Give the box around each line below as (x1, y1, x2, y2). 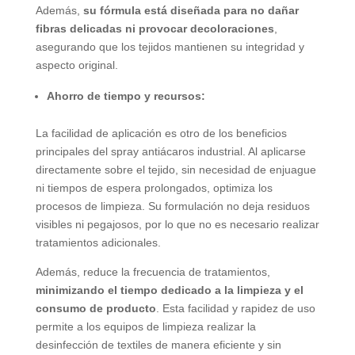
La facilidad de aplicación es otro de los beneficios (35, 127, 287, 140)
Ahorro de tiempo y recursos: (46, 90, 205, 103)
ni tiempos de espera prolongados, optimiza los (35, 181, 273, 195)
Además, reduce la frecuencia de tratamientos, (35, 265, 270, 279)
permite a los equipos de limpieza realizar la (35, 320, 256, 334)
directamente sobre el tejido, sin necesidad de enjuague (35, 163, 316, 177)
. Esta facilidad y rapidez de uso (155, 302, 315, 315)
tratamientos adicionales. (35, 236, 161, 250)
